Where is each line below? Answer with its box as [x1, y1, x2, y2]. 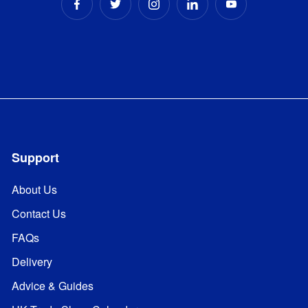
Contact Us [11, 205, 66, 221]
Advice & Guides [11, 277, 93, 294]
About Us [11, 181, 57, 197]
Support [11, 148, 59, 166]
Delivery [11, 253, 52, 269]
